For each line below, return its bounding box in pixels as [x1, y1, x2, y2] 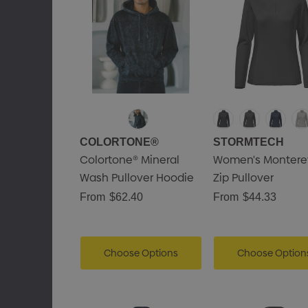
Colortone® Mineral [79, 152, 179, 168]
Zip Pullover [212, 170, 274, 186]
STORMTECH [212, 136, 284, 148]
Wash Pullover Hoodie [79, 170, 194, 186]
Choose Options [103, 246, 178, 260]
